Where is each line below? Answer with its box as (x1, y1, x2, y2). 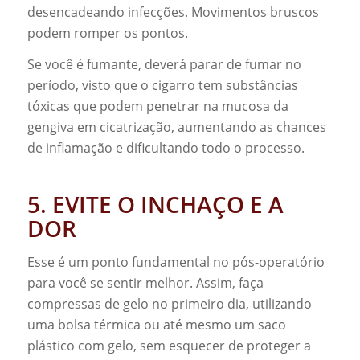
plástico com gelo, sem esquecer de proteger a (27, 336, 311, 354)
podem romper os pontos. (27, 23, 188, 42)
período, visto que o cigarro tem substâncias (27, 76, 298, 95)
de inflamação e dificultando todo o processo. (27, 139, 305, 157)
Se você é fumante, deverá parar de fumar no (27, 55, 301, 74)
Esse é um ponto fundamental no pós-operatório (27, 252, 325, 271)
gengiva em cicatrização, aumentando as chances (27, 118, 326, 137)
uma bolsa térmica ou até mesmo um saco (27, 315, 286, 333)
